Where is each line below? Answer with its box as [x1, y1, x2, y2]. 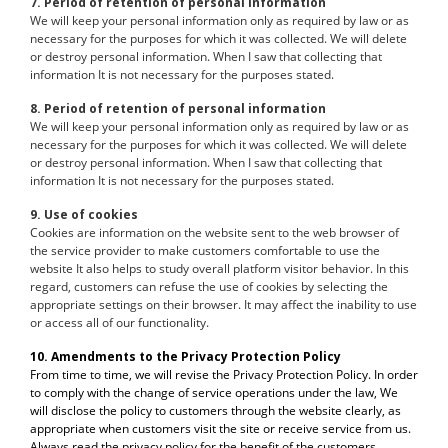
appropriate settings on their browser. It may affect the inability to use [30, 296, 417, 313]
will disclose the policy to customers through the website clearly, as [30, 402, 401, 419]
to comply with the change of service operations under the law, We [30, 384, 398, 401]
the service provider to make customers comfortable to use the [30, 242, 380, 259]
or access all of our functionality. [30, 314, 209, 331]
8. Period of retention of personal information [30, 100, 326, 117]
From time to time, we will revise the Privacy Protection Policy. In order [30, 366, 418, 383]
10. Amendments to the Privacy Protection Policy [30, 348, 341, 365]
